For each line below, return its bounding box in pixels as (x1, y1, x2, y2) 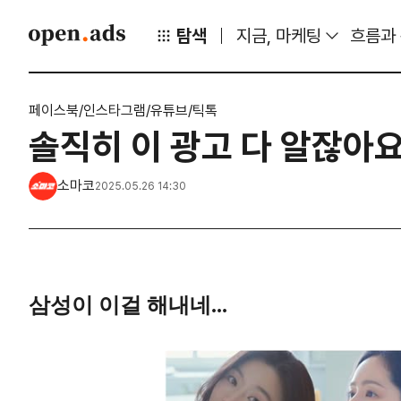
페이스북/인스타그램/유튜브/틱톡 (29, 102, 218, 119)
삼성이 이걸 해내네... (29, 294, 233, 317)
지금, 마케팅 (235, 25, 321, 47)
